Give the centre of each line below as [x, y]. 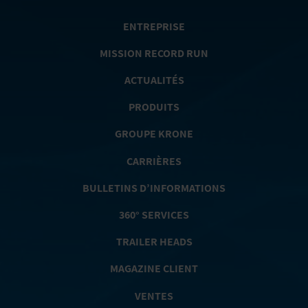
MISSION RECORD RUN [154, 54]
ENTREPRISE [154, 27]
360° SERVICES [154, 215]
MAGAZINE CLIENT [154, 269]
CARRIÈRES [154, 162]
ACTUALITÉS [154, 80]
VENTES [154, 296]
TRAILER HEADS [154, 242]
